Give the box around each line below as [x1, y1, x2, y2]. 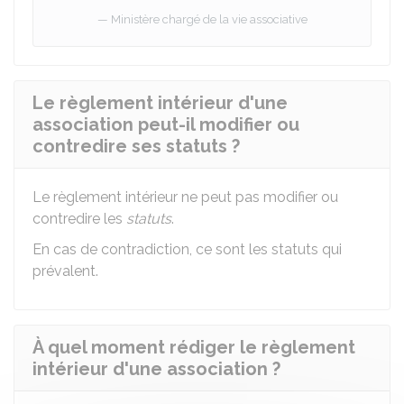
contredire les [32, 210, 126, 227]
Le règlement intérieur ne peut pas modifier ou [32, 188, 338, 206]
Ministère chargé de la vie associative [110, 13, 308, 26]
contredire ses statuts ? [32, 135, 240, 157]
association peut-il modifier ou [32, 114, 299, 135]
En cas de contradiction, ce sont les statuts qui [32, 241, 342, 258]
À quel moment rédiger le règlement [32, 336, 355, 358]
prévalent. [32, 262, 98, 280]
